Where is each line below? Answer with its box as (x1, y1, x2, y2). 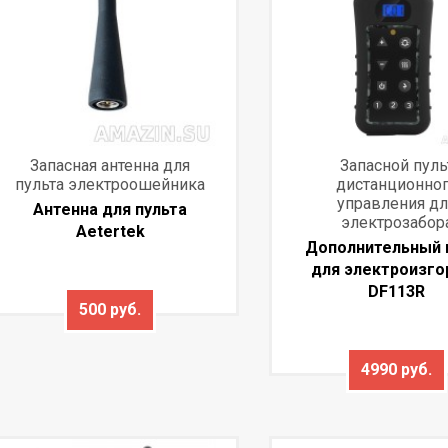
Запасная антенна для (30, 156, 191, 176)
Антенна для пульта (33, 200, 188, 220)
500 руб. (79, 300, 142, 320)
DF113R (368, 282, 426, 302)
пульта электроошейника (15, 175, 206, 195)
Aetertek (75, 222, 145, 242)
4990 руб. (361, 360, 433, 380)
